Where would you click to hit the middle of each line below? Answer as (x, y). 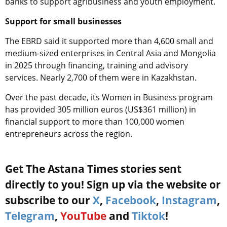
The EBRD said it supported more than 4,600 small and (109, 41)
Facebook (131, 200)
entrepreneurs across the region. (69, 134)
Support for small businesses (63, 21)
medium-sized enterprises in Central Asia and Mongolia (110, 53)
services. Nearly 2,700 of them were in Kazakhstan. (101, 77)
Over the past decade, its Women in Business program (109, 97)
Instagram (189, 200)
